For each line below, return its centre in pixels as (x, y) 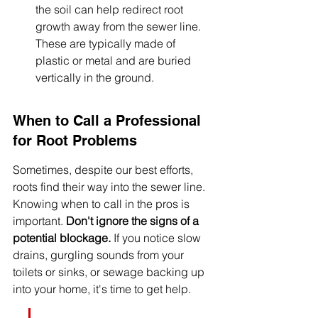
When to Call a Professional (109, 121)
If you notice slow (157, 238)
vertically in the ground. (95, 77)
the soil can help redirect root (111, 9)
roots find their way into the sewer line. (110, 187)
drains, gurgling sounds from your (100, 255)
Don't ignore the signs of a (134, 221)
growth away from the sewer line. (120, 26)
